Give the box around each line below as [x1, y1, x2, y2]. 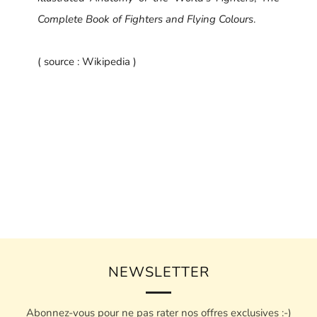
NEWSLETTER [108, 262, 209, 282]
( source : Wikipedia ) [38, 54, 137, 69]
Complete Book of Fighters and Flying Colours [38, 11, 254, 26]
